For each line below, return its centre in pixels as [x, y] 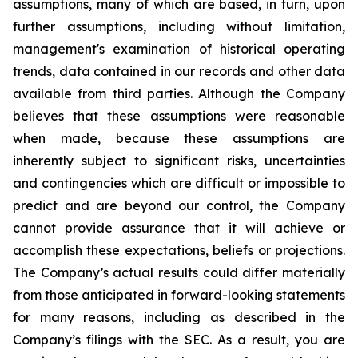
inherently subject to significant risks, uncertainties [179, 161]
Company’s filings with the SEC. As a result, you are [179, 340]
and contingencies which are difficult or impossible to [179, 183]
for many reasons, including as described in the [179, 317]
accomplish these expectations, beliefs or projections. [179, 250]
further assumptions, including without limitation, [179, 26]
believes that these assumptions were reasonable [179, 116]
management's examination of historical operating [179, 49]
